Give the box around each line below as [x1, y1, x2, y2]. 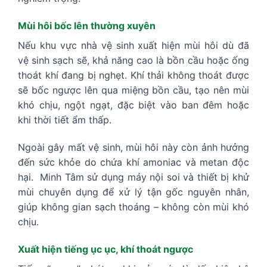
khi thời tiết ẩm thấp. [18, 114, 111, 126]
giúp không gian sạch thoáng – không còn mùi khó [18, 200, 249, 213]
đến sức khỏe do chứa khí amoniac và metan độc [18, 156, 249, 168]
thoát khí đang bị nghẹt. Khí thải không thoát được [18, 69, 249, 81]
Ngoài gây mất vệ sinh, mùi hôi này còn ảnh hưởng [18, 141, 249, 153]
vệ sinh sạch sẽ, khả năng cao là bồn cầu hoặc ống [18, 54, 249, 66]
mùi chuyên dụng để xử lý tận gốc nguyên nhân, [18, 185, 249, 198]
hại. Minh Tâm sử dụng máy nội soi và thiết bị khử [18, 170, 249, 183]
